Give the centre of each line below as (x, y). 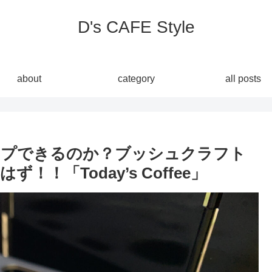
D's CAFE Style (136, 27)
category (136, 79)
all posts (243, 79)
